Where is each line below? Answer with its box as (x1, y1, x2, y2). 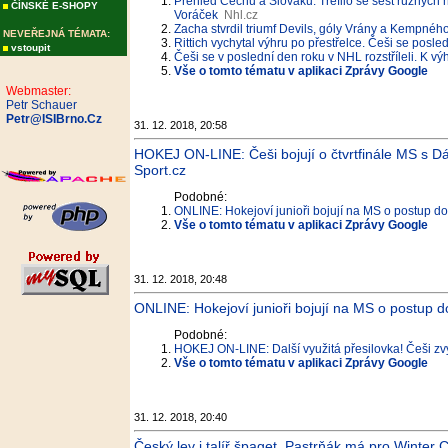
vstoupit (11, 42, 50, 53)
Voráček (174, 8, 218, 22)
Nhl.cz (224, 8, 258, 22)
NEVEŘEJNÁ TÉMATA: (3, 28, 110, 39)
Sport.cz (134, 162, 186, 178)
